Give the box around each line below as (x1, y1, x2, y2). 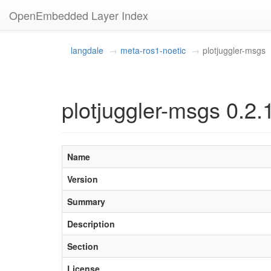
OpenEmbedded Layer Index (9, 7, 148, 23)
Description (67, 218, 115, 230)
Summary (67, 195, 105, 207)
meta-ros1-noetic (120, 44, 186, 56)
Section (67, 240, 99, 252)
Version (67, 173, 98, 185)
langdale (71, 44, 103, 56)
